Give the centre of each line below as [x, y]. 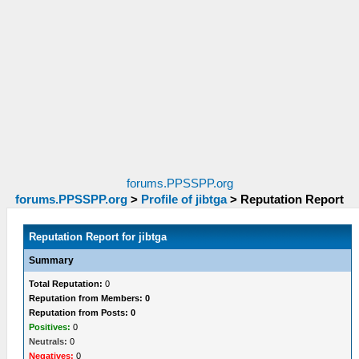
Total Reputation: [66, 284]
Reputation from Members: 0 [90, 298]
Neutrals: [48, 341]
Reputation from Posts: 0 [83, 313]
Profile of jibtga [184, 200]
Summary [52, 260]
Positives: [50, 327]
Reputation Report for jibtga [98, 237]
